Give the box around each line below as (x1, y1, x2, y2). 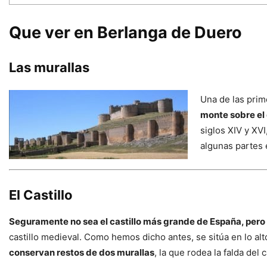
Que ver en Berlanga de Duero (9, 23, 242, 43)
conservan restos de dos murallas (9, 247, 154, 259)
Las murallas (9, 60, 92, 76)
